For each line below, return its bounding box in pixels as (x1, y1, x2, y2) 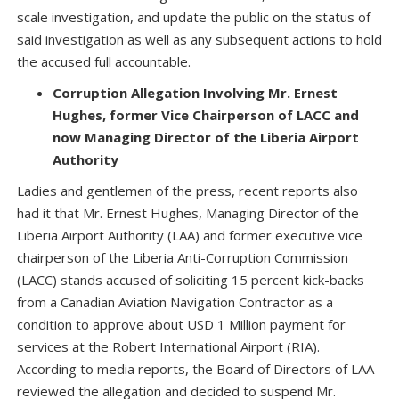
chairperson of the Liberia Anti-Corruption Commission (17, 248, 348, 266)
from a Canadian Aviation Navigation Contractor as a (17, 292, 333, 311)
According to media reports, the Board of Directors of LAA (17, 359, 374, 378)
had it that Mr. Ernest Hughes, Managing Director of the (17, 203, 359, 222)
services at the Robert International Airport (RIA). (17, 337, 320, 355)
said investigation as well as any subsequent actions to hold (17, 29, 382, 48)
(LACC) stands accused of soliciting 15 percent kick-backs (17, 270, 364, 289)
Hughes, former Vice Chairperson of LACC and (53, 105, 359, 124)
